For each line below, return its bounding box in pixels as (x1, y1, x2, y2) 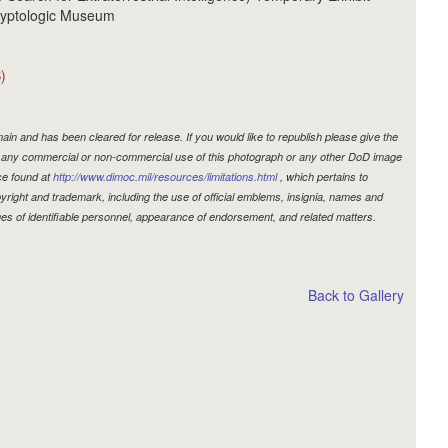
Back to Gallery (308, 284, 404, 305)
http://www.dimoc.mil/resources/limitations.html (53, 168, 278, 184)
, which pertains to (277, 168, 369, 184)
